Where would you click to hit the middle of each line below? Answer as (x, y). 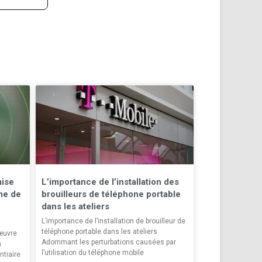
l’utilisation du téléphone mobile (93, 252)
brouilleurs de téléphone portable (111, 194)
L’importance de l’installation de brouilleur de (113, 221)
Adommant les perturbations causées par (109, 242)
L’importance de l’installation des (110, 182)
